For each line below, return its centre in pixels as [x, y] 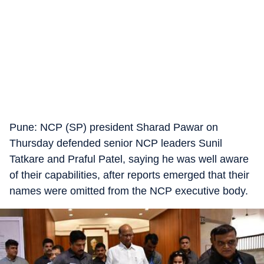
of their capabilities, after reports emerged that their [129, 175]
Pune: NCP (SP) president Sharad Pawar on [114, 127]
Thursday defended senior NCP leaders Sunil [116, 143]
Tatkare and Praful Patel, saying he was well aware [129, 159]
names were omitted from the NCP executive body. [129, 191]
